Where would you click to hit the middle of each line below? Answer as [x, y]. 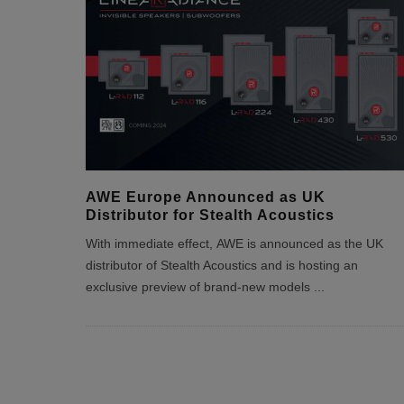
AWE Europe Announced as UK [205, 197]
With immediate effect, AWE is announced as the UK [234, 244]
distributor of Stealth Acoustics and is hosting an [221, 266]
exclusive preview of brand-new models [199, 287]
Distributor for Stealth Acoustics [210, 215]
